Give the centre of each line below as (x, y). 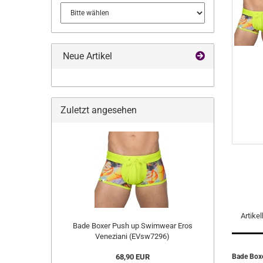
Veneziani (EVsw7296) (133, 236)
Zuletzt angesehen (99, 110)
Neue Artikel (86, 56)
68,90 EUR (132, 257)
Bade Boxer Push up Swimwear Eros (132, 226)
